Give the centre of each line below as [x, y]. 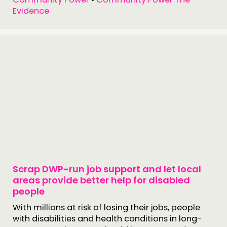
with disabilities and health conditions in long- [107, 219]
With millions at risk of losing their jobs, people [106, 207]
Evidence [31, 11]
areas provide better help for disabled [101, 180]
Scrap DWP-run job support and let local [107, 169]
